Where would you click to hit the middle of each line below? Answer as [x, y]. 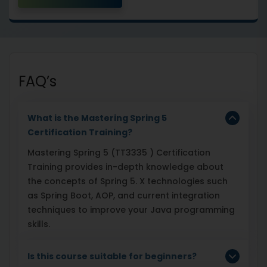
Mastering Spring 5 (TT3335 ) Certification [119, 152]
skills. [39, 224]
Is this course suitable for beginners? [112, 256]
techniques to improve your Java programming [131, 209]
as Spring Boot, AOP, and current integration [124, 195]
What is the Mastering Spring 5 [97, 118]
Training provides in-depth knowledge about [125, 167]
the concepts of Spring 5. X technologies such [128, 181]
